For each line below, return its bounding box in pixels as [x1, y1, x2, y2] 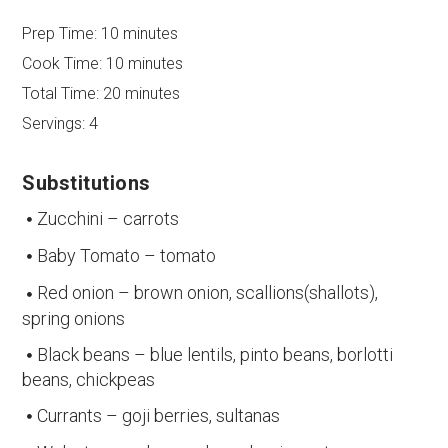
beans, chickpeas [22, 368, 156, 390]
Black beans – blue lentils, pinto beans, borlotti [37, 343, 394, 365]
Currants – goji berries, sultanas [37, 404, 281, 426]
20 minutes [99, 83, 181, 103]
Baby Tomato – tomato [37, 245, 217, 267]
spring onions [22, 307, 126, 329]
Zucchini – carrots [37, 207, 180, 229]
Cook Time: [22, 53, 103, 73]
